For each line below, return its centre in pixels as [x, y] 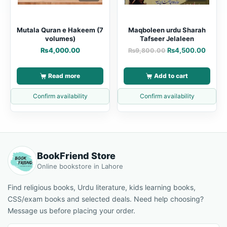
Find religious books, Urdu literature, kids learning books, [102, 187]
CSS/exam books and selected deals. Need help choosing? [106, 199]
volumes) [60, 38]
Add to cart [171, 75]
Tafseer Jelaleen [167, 38]
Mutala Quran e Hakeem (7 [60, 30]
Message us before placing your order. [71, 210]
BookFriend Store [76, 156]
